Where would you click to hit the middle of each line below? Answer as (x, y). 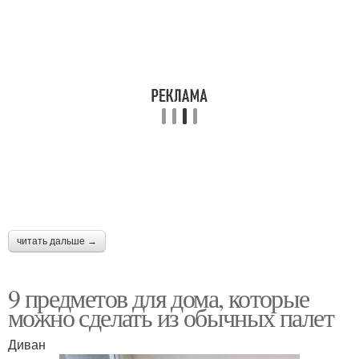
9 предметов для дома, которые (159, 297)
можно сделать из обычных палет (171, 317)
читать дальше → (57, 241)
